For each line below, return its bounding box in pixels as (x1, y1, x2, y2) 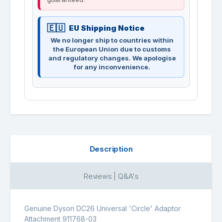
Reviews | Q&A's (83, 171, 139, 181)
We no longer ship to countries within (51, 36, 173, 44)
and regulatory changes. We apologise (48, 54, 176, 62)
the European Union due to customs (53, 45, 171, 53)
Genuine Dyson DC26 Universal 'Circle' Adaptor (24, 204, 181, 213)
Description (89, 144, 133, 154)
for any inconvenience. (74, 62, 150, 71)
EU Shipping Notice (69, 23, 145, 33)
